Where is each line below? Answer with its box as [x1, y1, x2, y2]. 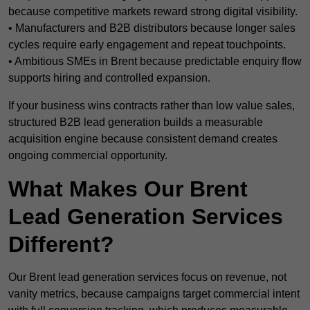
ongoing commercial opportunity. [8, 149, 167, 162]
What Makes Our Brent [8, 176, 248, 202]
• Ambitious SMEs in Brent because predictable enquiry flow [8, 55, 302, 68]
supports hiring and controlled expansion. [8, 72, 210, 84]
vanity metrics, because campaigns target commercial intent [8, 288, 300, 300]
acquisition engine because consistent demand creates [8, 133, 277, 145]
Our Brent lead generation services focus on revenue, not [8, 271, 286, 284]
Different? [8, 232, 114, 257]
